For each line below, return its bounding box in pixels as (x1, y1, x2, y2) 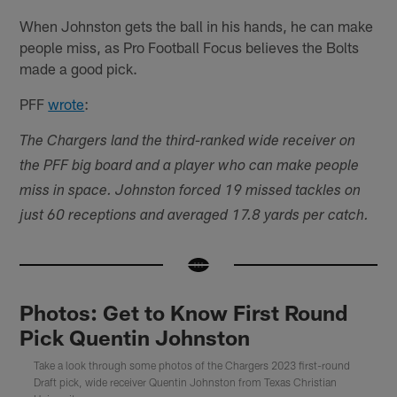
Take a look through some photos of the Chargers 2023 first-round (34, 359, 351, 372)
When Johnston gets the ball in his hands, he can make (19, 17, 374, 35)
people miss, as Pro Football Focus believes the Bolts (19, 38, 360, 57)
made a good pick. (19, 59, 138, 78)
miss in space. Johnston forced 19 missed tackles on (19, 184, 362, 200)
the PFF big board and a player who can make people (19, 160, 360, 175)
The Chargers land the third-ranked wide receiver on (19, 135, 356, 151)
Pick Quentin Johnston (19, 324, 251, 351)
